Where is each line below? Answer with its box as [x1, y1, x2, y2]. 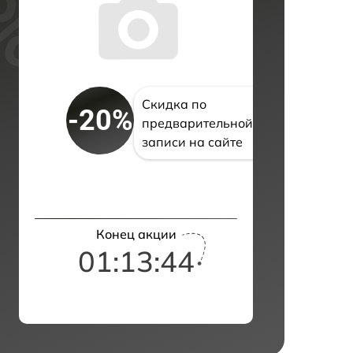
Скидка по [142, 96, 206, 113]
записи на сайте [142, 134, 243, 150]
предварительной [142, 115, 253, 132]
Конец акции [95, 226, 176, 243]
